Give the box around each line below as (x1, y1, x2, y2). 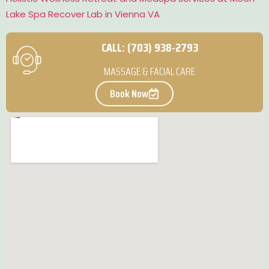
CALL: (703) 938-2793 (101, 38, 198, 58)
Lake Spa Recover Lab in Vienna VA (6, 8, 160, 21)
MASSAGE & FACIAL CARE (104, 63, 195, 80)
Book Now (110, 85, 148, 103)
